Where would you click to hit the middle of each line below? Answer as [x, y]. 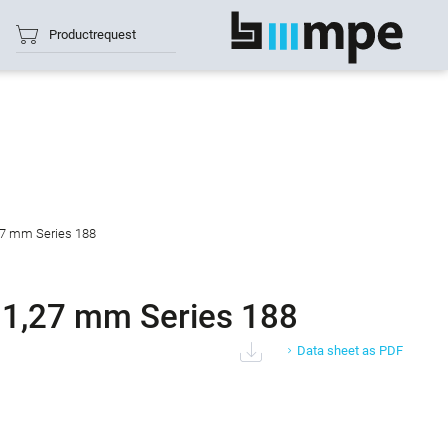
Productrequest [92, 34]
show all [394, 34]
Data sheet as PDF [350, 351]
